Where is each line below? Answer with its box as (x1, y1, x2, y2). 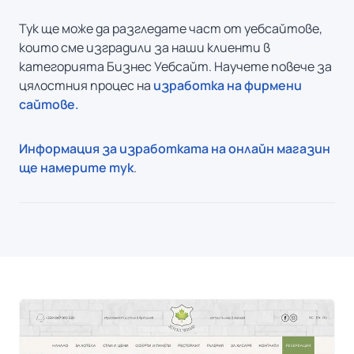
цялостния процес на (19, 77, 153, 94)
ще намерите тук (19, 159, 134, 176)
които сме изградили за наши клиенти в (19, 39, 270, 56)
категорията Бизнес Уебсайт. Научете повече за (19, 58, 332, 75)
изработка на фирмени (153, 77, 302, 94)
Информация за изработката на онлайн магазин (19, 140, 330, 157)
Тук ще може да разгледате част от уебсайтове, (19, 20, 322, 37)
